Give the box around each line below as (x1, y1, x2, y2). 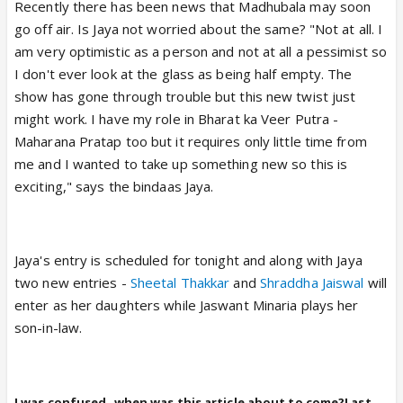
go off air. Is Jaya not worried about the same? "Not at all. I (14, 20, 383, 38)
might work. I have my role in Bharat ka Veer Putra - (14, 110, 339, 128)
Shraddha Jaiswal (259, 273, 364, 291)
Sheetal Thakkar (130, 273, 230, 291)
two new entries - (14, 273, 130, 291)
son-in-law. (14, 318, 83, 336)
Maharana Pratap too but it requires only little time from (14, 132, 367, 150)
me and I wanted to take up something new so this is (14, 155, 348, 173)
